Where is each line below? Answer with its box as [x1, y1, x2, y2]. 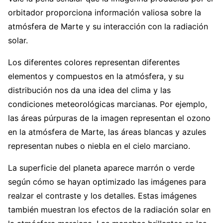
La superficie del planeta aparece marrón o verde [8, 162, 195, 173]
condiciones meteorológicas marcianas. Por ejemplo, [8, 99, 207, 109]
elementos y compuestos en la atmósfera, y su [8, 71, 184, 81]
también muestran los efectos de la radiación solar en [8, 204, 211, 215]
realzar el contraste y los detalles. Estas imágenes [8, 190, 197, 201]
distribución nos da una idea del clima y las [8, 85, 171, 95]
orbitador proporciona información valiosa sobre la [8, 7, 201, 17]
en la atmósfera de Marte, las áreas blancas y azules [8, 126, 206, 137]
